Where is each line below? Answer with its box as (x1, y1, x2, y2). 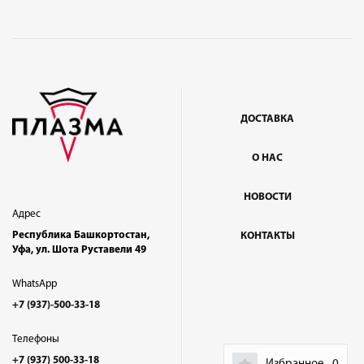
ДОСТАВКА (240, 113, 294, 124)
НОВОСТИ (243, 191, 292, 202)
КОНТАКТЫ (240, 230, 295, 241)
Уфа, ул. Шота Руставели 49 (12, 245, 146, 256)
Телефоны (12, 334, 59, 345)
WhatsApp (12, 279, 57, 290)
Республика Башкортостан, (12, 230, 149, 241)
